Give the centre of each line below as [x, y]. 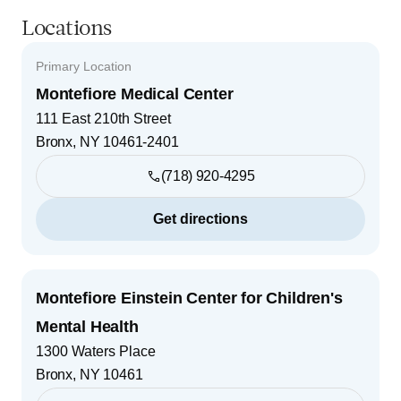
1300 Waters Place [96, 351]
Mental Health [87, 326]
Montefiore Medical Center [135, 94]
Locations [67, 29]
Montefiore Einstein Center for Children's [189, 298]
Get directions [200, 219]
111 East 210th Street [103, 118]
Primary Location [84, 66]
